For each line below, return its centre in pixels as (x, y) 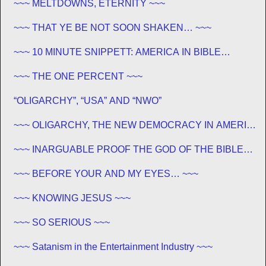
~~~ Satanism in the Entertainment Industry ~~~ (113, 246)
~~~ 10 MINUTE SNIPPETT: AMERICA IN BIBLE (117, 52)
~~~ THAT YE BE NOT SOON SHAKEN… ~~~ (113, 27)
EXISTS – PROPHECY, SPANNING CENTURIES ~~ (126, 161)
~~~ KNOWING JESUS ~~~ (72, 198)
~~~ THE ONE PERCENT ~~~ (78, 76)
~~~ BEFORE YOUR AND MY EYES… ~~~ (106, 173)
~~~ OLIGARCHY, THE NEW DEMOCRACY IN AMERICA (137, 125)
